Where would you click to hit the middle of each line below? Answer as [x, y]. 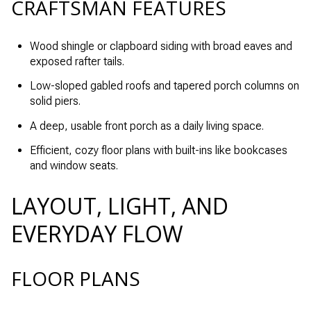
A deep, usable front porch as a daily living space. [146, 126]
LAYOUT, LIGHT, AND [120, 205]
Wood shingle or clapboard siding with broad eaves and [161, 47]
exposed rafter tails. [77, 62]
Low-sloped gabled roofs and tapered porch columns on [164, 86]
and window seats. [74, 166]
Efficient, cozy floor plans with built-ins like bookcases [158, 150]
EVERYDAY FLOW [97, 233]
